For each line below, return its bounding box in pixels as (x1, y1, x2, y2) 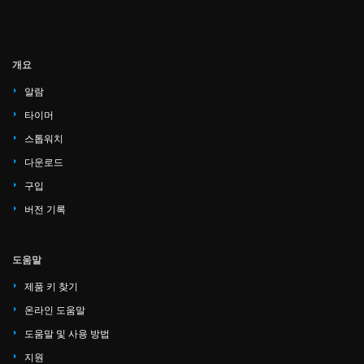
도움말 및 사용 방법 (24, 327, 110, 340)
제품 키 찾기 (24, 279, 78, 293)
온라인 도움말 (24, 303, 85, 317)
